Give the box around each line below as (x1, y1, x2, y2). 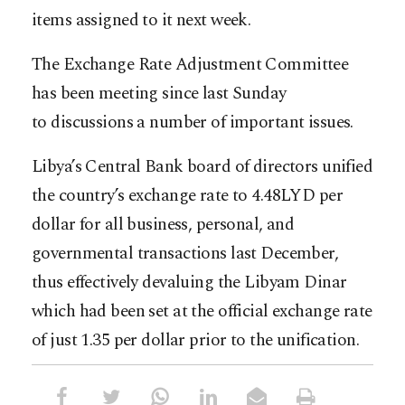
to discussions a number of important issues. (32, 108, 353, 136)
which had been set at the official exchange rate (32, 297, 372, 325)
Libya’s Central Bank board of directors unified (32, 153, 373, 180)
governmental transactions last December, (32, 240, 339, 267)
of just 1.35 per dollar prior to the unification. (32, 326, 360, 353)
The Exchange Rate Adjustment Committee (32, 51, 349, 78)
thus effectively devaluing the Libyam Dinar (32, 268, 347, 296)
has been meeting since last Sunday (32, 80, 287, 107)
